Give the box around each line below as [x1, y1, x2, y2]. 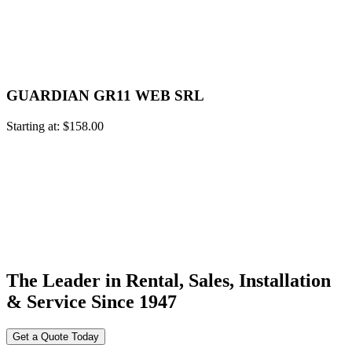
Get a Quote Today [13, 330, 99, 343]
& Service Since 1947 [6, 291, 177, 312]
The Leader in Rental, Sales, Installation [6, 269, 331, 291]
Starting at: [6, 119, 63, 133]
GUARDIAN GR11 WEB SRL [6, 87, 204, 104]
